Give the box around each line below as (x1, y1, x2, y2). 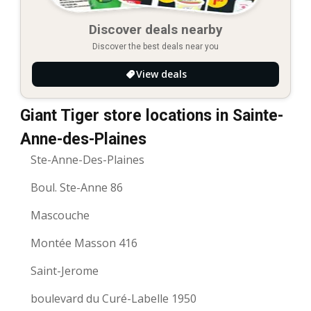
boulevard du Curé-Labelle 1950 (31, 291, 196, 307)
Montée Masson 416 (31, 235, 137, 251)
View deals (135, 67, 187, 81)
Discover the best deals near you (92, 42, 219, 52)
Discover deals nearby (88, 22, 223, 38)
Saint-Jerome (31, 263, 99, 279)
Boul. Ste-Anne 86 (31, 180, 123, 196)
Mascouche (31, 208, 90, 224)
